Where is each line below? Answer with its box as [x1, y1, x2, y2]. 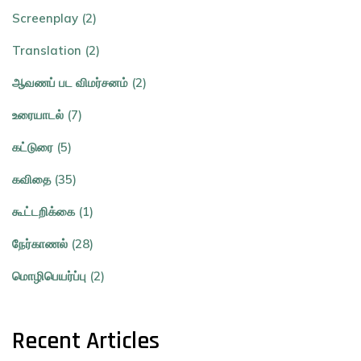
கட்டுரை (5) [12, 139, 72, 156]
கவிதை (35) [12, 172, 77, 188]
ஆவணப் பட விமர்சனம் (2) [12, 75, 147, 91]
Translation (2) [12, 43, 100, 59]
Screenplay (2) [12, 10, 97, 27]
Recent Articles [12, 326, 160, 357]
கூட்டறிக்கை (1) [12, 204, 93, 220]
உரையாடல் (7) [12, 107, 82, 123]
